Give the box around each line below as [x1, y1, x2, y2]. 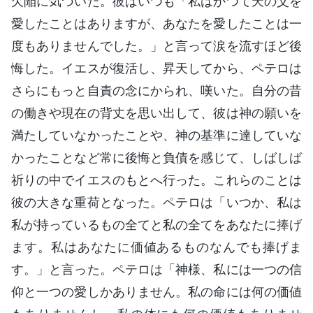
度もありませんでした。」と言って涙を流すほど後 [11, 38, 302, 53]
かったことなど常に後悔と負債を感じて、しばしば [11, 150, 302, 165]
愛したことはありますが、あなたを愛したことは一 [11, 15, 302, 31]
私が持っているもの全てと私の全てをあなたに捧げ [11, 217, 302, 232]
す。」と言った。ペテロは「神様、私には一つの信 [11, 261, 302, 277]
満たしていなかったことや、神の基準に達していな [11, 127, 302, 143]
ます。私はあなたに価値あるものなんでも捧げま [11, 239, 302, 254]
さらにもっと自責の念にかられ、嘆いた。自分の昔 [11, 82, 302, 98]
